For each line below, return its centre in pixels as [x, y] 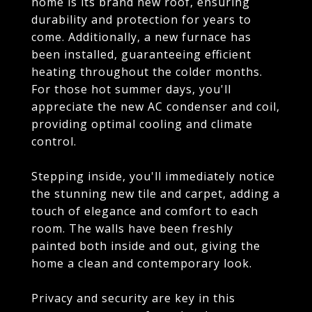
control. [54, 141]
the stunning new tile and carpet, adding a [156, 194]
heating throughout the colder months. [147, 72]
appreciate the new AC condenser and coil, [156, 107]
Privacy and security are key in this [133, 298]
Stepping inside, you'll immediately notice [153, 176]
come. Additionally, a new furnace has [141, 37]
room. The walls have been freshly [132, 228]
